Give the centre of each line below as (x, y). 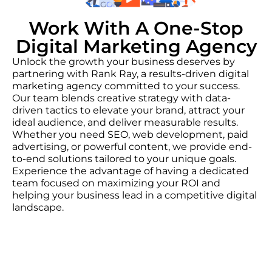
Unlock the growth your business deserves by (124, 61)
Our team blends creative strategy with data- (121, 98)
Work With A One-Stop (136, 28)
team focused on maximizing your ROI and (116, 183)
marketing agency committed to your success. (126, 86)
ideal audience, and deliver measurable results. (125, 122)
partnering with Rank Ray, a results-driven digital (131, 73)
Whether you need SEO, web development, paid (130, 134)
